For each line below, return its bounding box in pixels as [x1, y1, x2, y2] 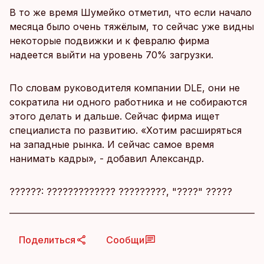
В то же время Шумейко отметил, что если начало [9, 6, 252, 18]
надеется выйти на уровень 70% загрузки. [9, 49, 213, 61]
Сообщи [106, 234, 144, 246]
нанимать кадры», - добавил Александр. [9, 153, 204, 164]
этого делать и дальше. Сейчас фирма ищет [9, 110, 220, 122]
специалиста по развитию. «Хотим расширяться [9, 124, 242, 136]
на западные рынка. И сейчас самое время [9, 138, 214, 150]
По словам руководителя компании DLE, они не [9, 82, 240, 94]
